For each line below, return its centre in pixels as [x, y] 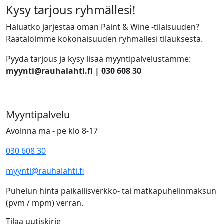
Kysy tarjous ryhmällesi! [71, 10]
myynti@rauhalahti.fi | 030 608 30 [74, 71]
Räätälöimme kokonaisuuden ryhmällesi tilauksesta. [104, 39]
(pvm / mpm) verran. [45, 203]
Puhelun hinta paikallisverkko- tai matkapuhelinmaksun [111, 191]
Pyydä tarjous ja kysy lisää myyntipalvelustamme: [98, 59]
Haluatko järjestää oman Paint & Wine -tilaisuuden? [103, 27]
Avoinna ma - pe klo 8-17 [52, 131]
